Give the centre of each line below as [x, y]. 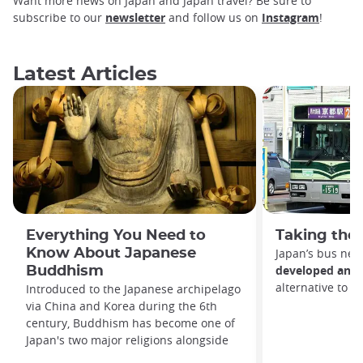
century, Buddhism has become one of [130, 322]
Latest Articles [85, 74]
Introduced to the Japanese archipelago [133, 288]
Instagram [290, 17]
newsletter [135, 17]
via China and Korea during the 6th [122, 305]
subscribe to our [59, 17]
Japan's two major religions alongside [127, 340]
